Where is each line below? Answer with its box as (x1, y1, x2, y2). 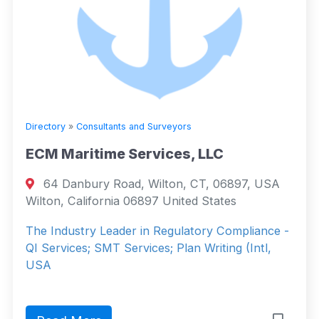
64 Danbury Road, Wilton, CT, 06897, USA (40, 176, 281, 191)
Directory (26, 120, 66, 132)
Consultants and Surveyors (76, 120, 192, 132)
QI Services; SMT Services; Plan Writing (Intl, (26, 240, 271, 255)
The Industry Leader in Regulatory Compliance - (26, 223, 289, 238)
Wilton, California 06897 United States (26, 193, 236, 208)
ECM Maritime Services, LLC (26, 145, 224, 162)
